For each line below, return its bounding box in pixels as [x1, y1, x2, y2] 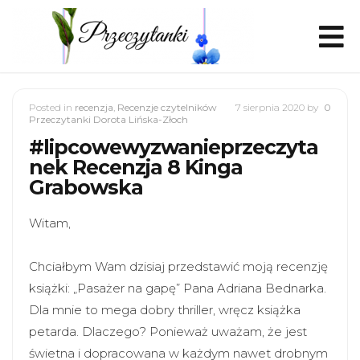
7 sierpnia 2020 [235, 101, 307, 113]
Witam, [29, 215, 71, 231]
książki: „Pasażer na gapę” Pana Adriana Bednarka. [29, 280, 326, 296]
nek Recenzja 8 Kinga [29, 155, 243, 179]
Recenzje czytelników [117, 101, 217, 113]
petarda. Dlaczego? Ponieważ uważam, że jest [29, 324, 307, 339]
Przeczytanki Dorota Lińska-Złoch [29, 113, 188, 125]
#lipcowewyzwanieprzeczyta [29, 135, 318, 159]
